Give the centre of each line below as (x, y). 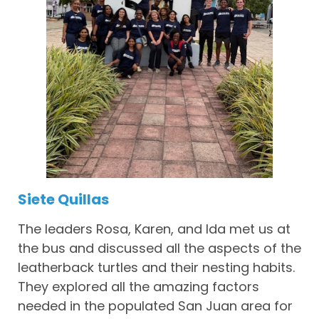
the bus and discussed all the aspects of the (159, 249)
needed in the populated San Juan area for (155, 306)
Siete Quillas (63, 200)
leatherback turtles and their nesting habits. (156, 268)
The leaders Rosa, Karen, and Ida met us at (154, 229)
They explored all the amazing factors (138, 287)
